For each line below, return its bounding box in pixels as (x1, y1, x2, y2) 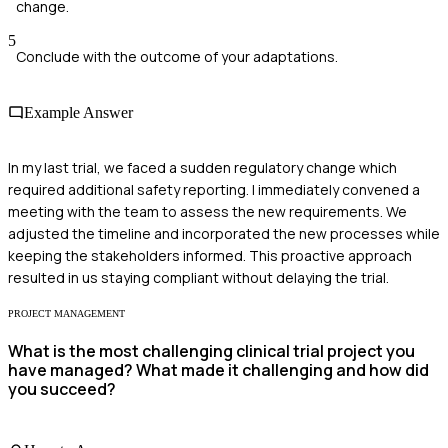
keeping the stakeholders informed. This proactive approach (8, 245, 412, 265)
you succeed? (8, 378, 116, 401)
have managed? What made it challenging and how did (8, 359, 429, 382)
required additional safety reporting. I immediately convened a (8, 179, 420, 199)
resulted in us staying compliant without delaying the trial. (8, 267, 389, 287)
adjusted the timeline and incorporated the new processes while (8, 223, 440, 243)
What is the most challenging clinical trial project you (8, 340, 415, 363)
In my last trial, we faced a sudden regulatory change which (8, 157, 397, 177)
